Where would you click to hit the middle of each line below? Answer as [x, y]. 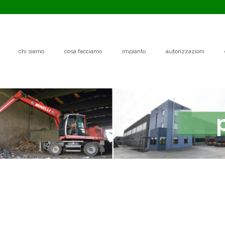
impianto [134, 51]
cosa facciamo [83, 51]
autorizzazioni [185, 51]
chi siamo [31, 51]
